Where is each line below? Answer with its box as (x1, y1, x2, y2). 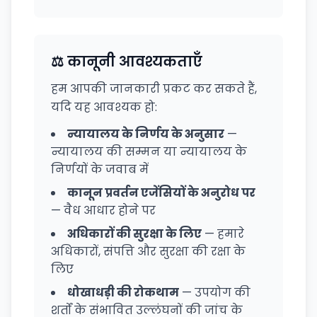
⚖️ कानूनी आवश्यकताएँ (51, 52, 202, 71)
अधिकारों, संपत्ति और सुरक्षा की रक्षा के (51, 243, 246, 260)
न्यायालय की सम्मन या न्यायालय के (51, 144, 247, 160)
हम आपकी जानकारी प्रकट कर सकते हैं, (51, 81, 257, 97)
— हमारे (202, 226, 244, 242)
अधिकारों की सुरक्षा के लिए (67, 226, 202, 242)
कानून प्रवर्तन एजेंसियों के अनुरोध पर (67, 185, 255, 201)
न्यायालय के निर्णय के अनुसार (67, 126, 224, 142)
